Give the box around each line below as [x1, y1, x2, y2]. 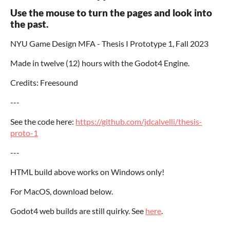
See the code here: [10, 117, 75, 127]
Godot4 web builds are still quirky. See [10, 206, 145, 216]
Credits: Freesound [10, 78, 78, 88]
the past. [10, 18, 48, 30]
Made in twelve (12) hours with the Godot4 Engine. [10, 58, 189, 68]
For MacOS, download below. [10, 186, 113, 197]
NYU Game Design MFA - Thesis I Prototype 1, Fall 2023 [10, 39, 208, 49]
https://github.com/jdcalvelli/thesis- [75, 117, 202, 127]
